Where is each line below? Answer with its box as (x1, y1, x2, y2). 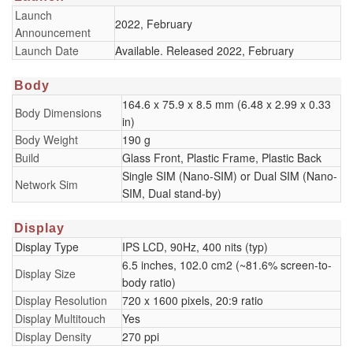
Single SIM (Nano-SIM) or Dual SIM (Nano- (122, 168, 337, 184)
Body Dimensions (15, 105, 102, 121)
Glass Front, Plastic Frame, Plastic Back (122, 150, 321, 165)
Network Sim (15, 176, 78, 192)
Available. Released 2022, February (115, 43, 294, 58)
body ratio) (122, 274, 176, 290)
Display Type (15, 239, 79, 255)
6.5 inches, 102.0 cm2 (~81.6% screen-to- (122, 257, 332, 273)
